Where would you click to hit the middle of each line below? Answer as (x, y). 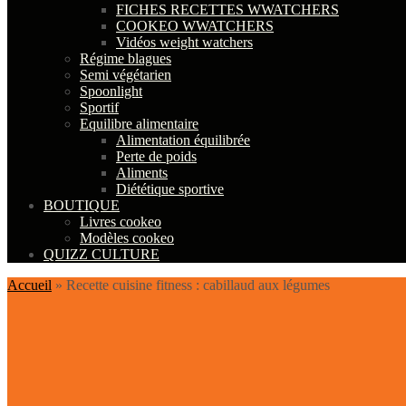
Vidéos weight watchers (184, 42)
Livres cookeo (121, 222)
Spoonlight (111, 91)
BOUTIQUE (82, 205)
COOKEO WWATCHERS (195, 26)
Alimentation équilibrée (183, 140)
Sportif (99, 107)
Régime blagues (126, 58)
